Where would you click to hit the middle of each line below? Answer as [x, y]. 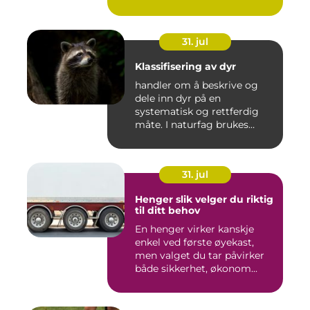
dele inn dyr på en [178, 99]
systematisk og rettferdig [197, 112]
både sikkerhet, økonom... [196, 269]
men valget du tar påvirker [200, 256]
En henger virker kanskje [194, 229]
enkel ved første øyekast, [194, 243]
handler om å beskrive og [197, 85]
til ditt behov [167, 211]
